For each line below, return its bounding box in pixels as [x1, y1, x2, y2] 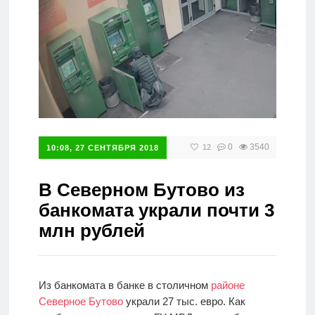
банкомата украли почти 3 [38, 199, 274, 221]
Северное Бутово [38, 295, 123, 307]
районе [210, 278, 245, 291]
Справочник [44, 33, 95, 44]
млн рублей [38, 219, 145, 241]
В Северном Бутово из [38, 179, 245, 200]
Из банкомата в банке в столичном [38, 278, 211, 291]
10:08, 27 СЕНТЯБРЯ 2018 [46, 143, 159, 152]
